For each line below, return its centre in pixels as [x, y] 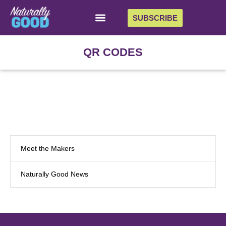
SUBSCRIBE [155, 18]
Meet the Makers [48, 149]
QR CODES [113, 52]
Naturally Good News [54, 174]
